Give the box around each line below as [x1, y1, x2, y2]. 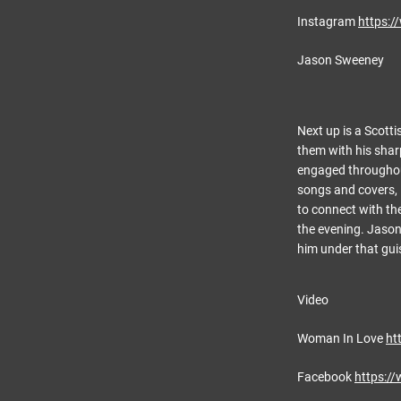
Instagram [297, 14, 358, 29]
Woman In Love [297, 331, 386, 346]
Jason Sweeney [297, 53, 384, 67]
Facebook [297, 370, 354, 384]
